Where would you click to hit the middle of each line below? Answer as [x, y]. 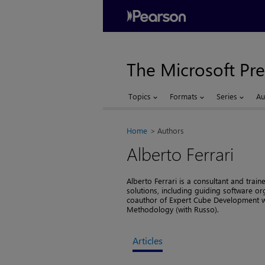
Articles [148, 240]
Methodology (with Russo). [173, 209]
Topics [140, 96]
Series [227, 96]
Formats [184, 96]
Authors [171, 130]
